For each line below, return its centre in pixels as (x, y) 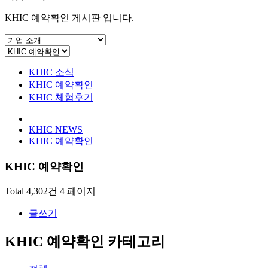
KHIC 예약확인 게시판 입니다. (69, 17)
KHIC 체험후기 (61, 97)
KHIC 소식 (51, 72)
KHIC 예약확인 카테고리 (85, 242)
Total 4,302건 (31, 191)
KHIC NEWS (56, 129)
